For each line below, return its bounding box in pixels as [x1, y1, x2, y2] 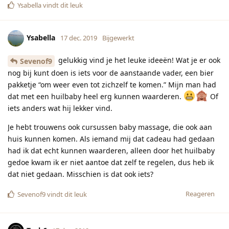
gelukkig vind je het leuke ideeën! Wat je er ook [56, 55, 220, 65]
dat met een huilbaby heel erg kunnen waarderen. [8, 91, 184, 101]
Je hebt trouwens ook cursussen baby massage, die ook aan [8, 122, 212, 132]
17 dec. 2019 [60, 33, 97, 42]
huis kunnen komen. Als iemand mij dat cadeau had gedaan [8, 133, 215, 144]
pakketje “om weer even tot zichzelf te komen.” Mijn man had [8, 79, 216, 89]
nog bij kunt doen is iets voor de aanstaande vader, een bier [8, 67, 214, 78]
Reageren [186, 189, 215, 198]
